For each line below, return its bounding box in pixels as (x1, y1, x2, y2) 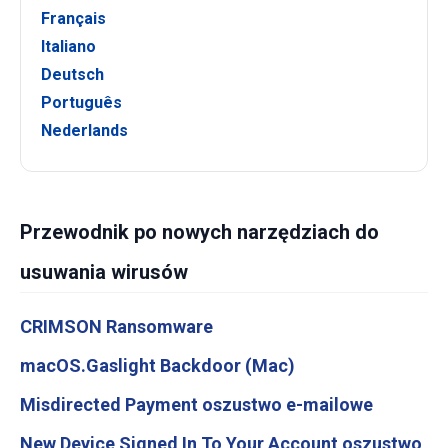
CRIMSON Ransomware (20, 316, 213, 338)
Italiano (41, 37, 96, 57)
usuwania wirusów (20, 260, 188, 285)
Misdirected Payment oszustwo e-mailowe (20, 394, 373, 416)
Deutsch (41, 65, 104, 85)
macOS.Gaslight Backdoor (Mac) (20, 355, 295, 377)
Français (41, 9, 106, 29)
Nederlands (41, 121, 128, 141)
